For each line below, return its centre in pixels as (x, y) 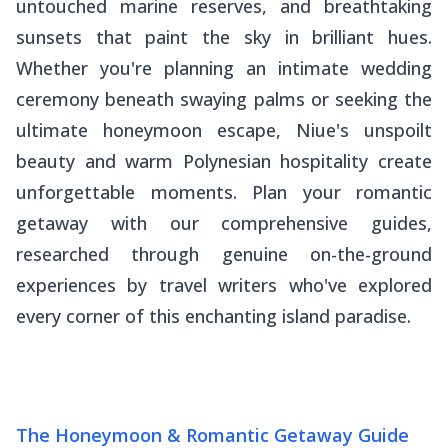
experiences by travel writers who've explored (224, 284)
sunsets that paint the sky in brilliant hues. (224, 36)
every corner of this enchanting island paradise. (213, 315)
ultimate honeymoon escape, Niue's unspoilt (224, 129)
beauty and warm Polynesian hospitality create (224, 160)
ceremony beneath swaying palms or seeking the (224, 98)
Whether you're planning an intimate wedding (224, 67)
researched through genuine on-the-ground (224, 253)
